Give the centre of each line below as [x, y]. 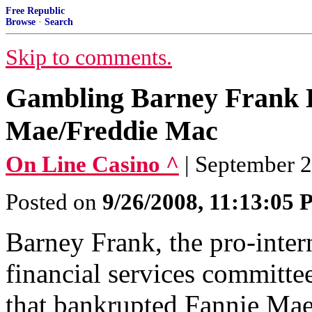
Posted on [54, 202]
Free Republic [35, 11]
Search [59, 22]
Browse [21, 22]
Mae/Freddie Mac [112, 131]
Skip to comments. [89, 57]
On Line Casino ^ [92, 164]
